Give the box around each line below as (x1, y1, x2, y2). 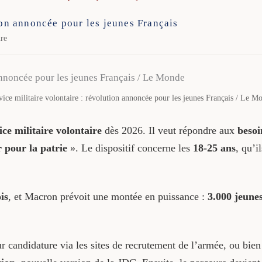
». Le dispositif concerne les (67, 142, 193, 154)
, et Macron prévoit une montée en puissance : (8, 190, 208, 202)
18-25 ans (192, 142, 236, 154)
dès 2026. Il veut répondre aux (101, 124, 237, 136)
